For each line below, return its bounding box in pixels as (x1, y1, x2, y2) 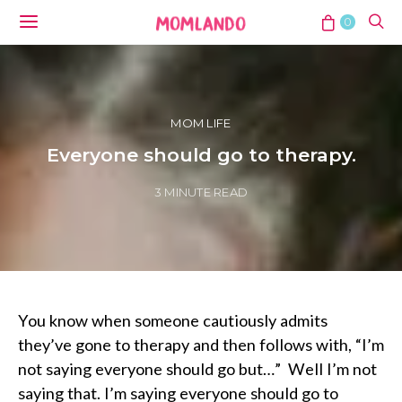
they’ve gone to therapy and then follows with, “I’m (18, 335, 384, 354)
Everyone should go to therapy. (46, 144, 356, 166)
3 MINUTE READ (153, 185, 249, 199)
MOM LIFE (170, 116, 232, 130)
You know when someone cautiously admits (18, 310, 328, 330)
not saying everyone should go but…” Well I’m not (18, 359, 377, 379)
